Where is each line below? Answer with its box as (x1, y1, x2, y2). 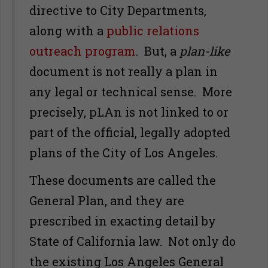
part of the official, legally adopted (29, 124, 230, 140)
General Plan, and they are (29, 193, 184, 208)
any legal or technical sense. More (29, 84, 232, 99)
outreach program (29, 43, 136, 59)
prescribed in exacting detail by (29, 213, 216, 229)
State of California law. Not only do (29, 233, 236, 249)
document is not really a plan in (29, 63, 218, 79)
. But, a (136, 43, 179, 59)
